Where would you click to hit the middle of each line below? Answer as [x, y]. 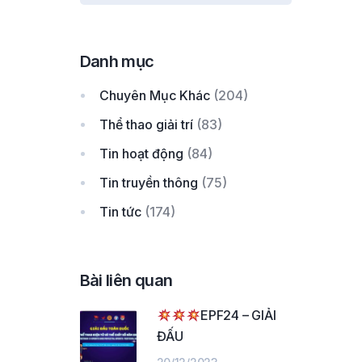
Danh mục [117, 61]
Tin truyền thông [148, 183]
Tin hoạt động [141, 154]
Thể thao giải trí [146, 124]
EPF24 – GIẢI [238, 315]
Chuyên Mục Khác [154, 95]
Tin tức [120, 212]
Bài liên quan [126, 280]
